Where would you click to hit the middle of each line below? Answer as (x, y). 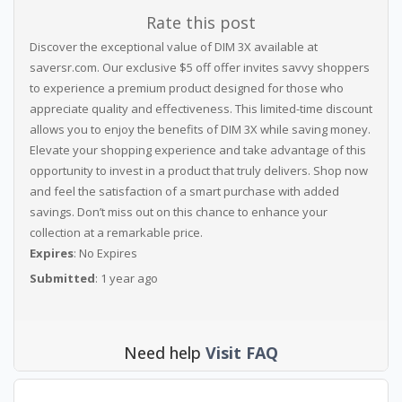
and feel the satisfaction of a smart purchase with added (184, 191)
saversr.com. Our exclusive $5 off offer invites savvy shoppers (199, 67)
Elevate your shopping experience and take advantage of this (197, 150)
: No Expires (105, 253)
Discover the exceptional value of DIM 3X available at (173, 47)
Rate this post (201, 22)
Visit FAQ (242, 353)
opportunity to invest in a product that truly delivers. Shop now (198, 170)
